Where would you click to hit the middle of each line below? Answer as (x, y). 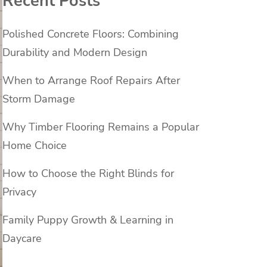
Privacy (19, 192)
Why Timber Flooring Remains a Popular (101, 127)
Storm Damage (39, 99)
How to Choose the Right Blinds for (88, 174)
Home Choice (35, 146)
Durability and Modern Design (75, 53)
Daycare (22, 239)
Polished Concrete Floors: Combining (91, 34)
